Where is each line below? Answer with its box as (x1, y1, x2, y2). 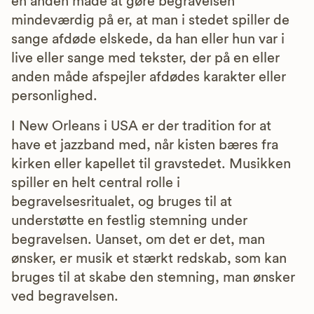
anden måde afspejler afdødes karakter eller (11, 69, 286, 84)
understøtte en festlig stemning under (11, 213, 247, 228)
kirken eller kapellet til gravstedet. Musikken (11, 156, 291, 171)
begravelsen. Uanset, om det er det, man (11, 232, 265, 247)
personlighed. (11, 88, 97, 103)
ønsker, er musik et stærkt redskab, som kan (11, 251, 287, 266)
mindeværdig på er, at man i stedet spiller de (11, 13, 289, 27)
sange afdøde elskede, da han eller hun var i (11, 32, 285, 46)
